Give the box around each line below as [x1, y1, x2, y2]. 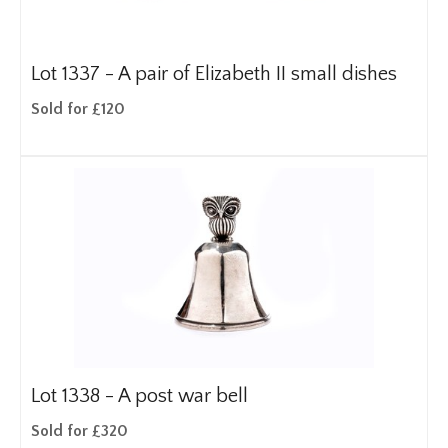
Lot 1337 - [31, 63, 118, 85]
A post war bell [118, 385, 248, 407]
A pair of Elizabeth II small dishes [118, 63, 397, 85]
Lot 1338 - [31, 385, 118, 407]
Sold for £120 [31, 100, 125, 118]
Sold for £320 [31, 422, 128, 440]
